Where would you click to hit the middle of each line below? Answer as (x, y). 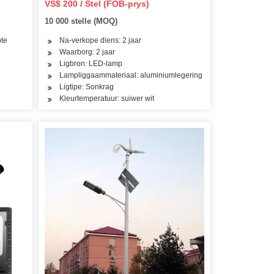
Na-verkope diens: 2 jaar (101, 41)
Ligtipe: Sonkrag (87, 87)
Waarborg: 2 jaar (87, 52)
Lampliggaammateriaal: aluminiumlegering (131, 76)
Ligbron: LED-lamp (91, 64)
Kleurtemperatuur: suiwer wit (107, 99)
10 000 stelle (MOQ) (81, 21)
